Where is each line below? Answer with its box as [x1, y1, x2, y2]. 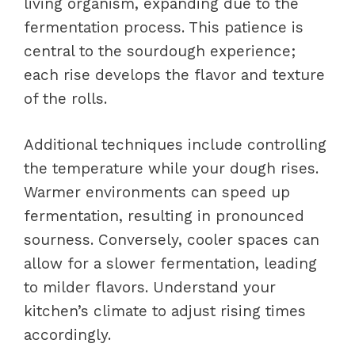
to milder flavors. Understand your [24, 278, 276, 296]
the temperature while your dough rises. [24, 159, 319, 177]
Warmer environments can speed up [24, 183, 290, 201]
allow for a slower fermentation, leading [24, 254, 317, 273]
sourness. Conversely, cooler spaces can [24, 231, 319, 249]
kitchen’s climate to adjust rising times [24, 302, 306, 320]
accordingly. [24, 326, 111, 344]
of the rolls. [24, 89, 107, 108]
